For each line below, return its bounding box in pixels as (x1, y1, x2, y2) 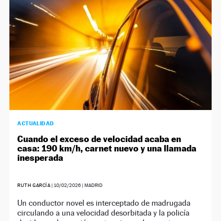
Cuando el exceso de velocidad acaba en (17, 133, 182, 144)
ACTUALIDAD (17, 119, 54, 127)
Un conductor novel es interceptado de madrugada (17, 198, 191, 208)
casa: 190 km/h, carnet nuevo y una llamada (17, 143, 197, 153)
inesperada (17, 152, 64, 163)
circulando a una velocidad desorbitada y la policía (17, 208, 190, 218)
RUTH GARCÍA (17, 182, 51, 188)
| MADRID (81, 182, 103, 188)
